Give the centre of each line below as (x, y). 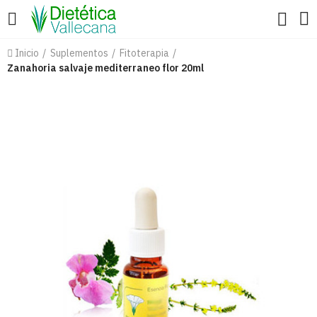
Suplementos (79, 53)
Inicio (27, 53)
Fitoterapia (144, 53)
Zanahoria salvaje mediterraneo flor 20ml (105, 68)
